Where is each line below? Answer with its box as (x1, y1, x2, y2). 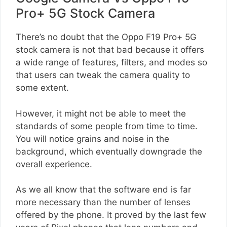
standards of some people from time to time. (16, 121, 198, 131)
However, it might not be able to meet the (16, 108, 186, 119)
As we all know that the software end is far (16, 184, 191, 195)
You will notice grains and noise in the (16, 133, 169, 144)
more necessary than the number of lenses (16, 197, 191, 208)
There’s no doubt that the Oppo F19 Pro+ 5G (16, 32, 197, 43)
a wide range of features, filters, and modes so (16, 57, 207, 68)
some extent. (16, 83, 69, 93)
